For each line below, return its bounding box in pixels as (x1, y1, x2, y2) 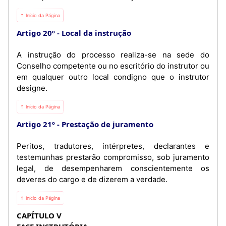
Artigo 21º (17, 119, 55, 129)
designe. (17, 83, 47, 93)
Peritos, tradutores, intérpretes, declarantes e (17, 141, 209, 151)
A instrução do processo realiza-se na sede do (17, 49, 209, 60)
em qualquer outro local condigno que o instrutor (17, 72, 209, 82)
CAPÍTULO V (17, 210, 62, 220)
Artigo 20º (17, 27, 55, 38)
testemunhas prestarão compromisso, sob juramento (17, 152, 209, 162)
